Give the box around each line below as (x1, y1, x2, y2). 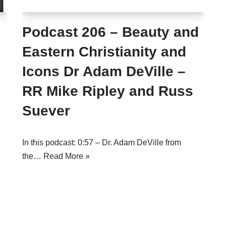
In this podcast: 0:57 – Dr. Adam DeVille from (22, 138, 181, 147)
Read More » (43, 152, 90, 160)
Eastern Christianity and (22, 44, 186, 60)
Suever (22, 103, 70, 119)
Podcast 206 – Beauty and (22, 24, 199, 40)
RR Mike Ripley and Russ (22, 83, 193, 99)
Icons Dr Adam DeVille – (22, 64, 186, 79)
